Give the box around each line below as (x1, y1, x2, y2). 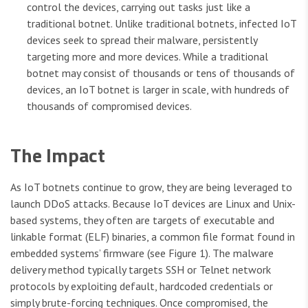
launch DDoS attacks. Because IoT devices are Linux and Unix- (10, 197, 296, 211)
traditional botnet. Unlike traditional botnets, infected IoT (27, 16, 296, 31)
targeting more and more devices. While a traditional (27, 49, 268, 64)
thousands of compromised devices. (27, 99, 192, 113)
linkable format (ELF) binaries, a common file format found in (10, 230, 295, 244)
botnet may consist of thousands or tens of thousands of (27, 66, 295, 80)
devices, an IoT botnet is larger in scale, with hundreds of (27, 82, 289, 97)
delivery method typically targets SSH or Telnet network (10, 263, 271, 277)
